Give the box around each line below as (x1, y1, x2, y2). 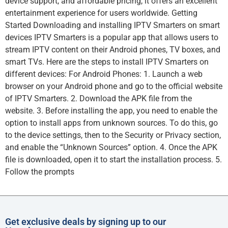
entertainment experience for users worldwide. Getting (5, 8, 197, 18)
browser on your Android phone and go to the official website (5, 81, 222, 92)
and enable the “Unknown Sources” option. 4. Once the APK (5, 142, 217, 153)
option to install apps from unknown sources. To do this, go (5, 118, 218, 128)
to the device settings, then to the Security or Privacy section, (5, 130, 221, 140)
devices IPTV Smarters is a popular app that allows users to (5, 33, 218, 43)
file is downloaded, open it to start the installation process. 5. (5, 155, 222, 165)
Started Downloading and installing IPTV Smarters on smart (5, 20, 220, 31)
